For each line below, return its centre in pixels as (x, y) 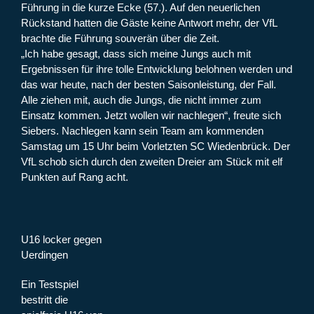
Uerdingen (45, 255)
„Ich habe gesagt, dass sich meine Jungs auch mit (136, 54)
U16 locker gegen (61, 240)
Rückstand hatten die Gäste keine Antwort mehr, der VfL (149, 23)
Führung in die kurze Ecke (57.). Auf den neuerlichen (141, 8)
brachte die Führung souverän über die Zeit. (120, 39)
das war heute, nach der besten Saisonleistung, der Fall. (149, 85)
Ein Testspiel (50, 285)
